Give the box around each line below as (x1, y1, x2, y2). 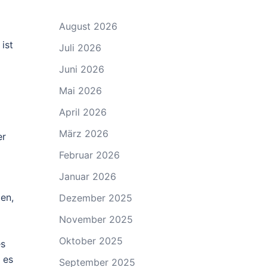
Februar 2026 (58, 148, 120, 161)
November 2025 (58, 213, 133, 225)
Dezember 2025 (58, 191, 132, 204)
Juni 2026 (58, 63, 104, 75)
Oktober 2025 (58, 234, 123, 247)
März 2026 (58, 127, 108, 139)
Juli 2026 (58, 41, 101, 54)
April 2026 (58, 105, 107, 118)
